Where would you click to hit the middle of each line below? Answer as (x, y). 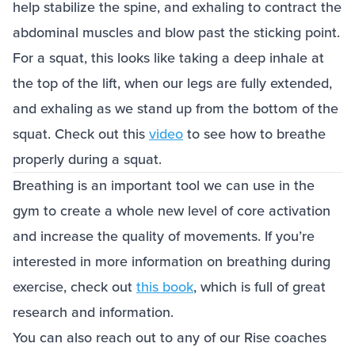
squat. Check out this (81, 134)
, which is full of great (260, 287)
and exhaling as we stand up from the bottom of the (176, 109)
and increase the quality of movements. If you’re (164, 236)
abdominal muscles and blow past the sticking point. (176, 32)
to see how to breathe (254, 134)
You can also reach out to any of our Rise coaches (170, 338)
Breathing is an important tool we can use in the (164, 185)
